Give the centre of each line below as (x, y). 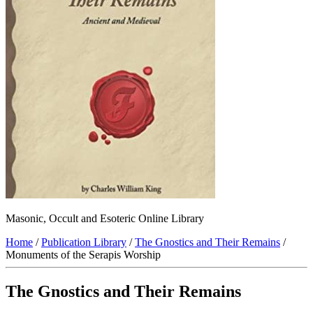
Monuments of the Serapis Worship (83, 255)
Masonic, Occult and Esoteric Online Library (105, 219)
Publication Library (84, 242)
